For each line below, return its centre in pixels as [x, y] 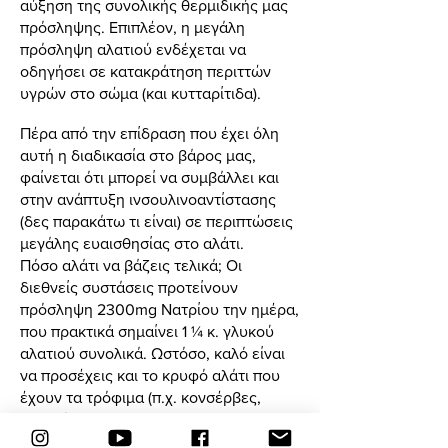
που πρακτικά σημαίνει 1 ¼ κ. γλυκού [147, 332]
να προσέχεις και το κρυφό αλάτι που [150, 376]
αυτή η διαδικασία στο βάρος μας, [138, 156]
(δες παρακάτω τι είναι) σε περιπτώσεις [156, 222]
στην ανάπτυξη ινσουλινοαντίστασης [148, 200]
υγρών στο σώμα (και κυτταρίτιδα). [140, 94]
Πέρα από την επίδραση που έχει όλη [149, 134]
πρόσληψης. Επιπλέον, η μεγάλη [132, 28]
